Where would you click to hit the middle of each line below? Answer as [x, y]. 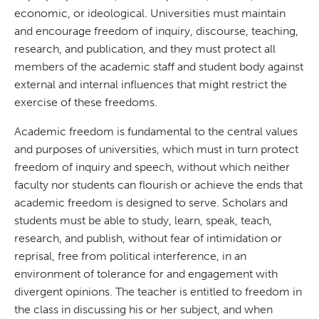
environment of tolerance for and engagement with [146, 274]
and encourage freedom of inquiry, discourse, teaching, [156, 31]
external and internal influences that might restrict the [151, 84]
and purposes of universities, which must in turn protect [156, 149]
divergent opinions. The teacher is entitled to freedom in [158, 292]
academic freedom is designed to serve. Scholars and [151, 203]
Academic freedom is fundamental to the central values [156, 131]
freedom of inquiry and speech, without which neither [152, 167]
